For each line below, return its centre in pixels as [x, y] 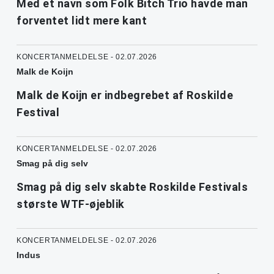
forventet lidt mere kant [82, 20]
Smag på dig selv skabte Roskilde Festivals [132, 187]
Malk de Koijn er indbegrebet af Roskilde [125, 95]
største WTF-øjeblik [71, 204]
